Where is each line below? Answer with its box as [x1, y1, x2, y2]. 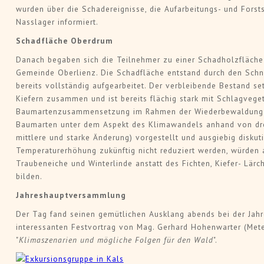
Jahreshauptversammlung [15, 190, 126, 201]
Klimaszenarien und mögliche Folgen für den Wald [18, 235, 213, 246]
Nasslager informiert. [15, 16, 98, 28]
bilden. [15, 171, 42, 182]
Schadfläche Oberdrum [15, 35, 113, 47]
